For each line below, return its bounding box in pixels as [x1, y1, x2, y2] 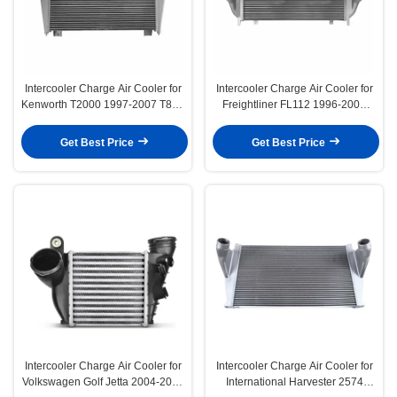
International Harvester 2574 [225, 376, 363, 389]
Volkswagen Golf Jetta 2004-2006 [21, 376, 184, 389]
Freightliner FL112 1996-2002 [222, 98, 366, 112]
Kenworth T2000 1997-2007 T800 [21, 98, 184, 112]
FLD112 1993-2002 [247, 114, 341, 128]
